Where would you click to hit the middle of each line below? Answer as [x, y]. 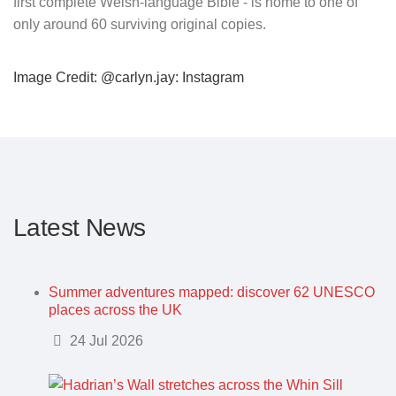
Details [66, 340]
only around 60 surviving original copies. [141, 24]
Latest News [80, 228]
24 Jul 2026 [105, 341]
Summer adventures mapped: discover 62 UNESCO [212, 292]
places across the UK [115, 309]
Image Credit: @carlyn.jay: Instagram [129, 77]
